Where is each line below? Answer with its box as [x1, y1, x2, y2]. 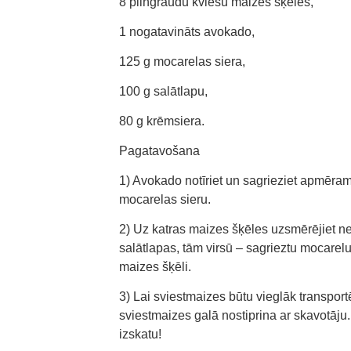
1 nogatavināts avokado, [119, 25, 255, 38]
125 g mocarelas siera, [119, 55, 245, 68]
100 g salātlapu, [119, 85, 208, 98]
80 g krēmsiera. [119, 114, 204, 128]
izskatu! [119, 327, 161, 341]
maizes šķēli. [119, 260, 191, 273]
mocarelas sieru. [119, 193, 211, 206]
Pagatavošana [119, 144, 200, 157]
